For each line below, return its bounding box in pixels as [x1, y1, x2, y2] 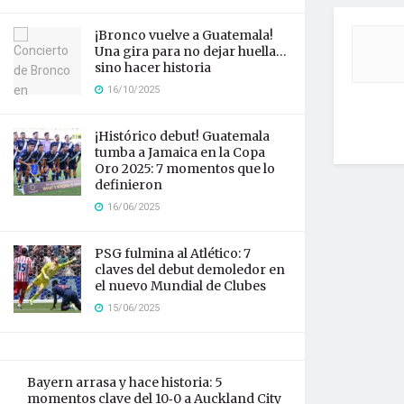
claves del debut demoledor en [95, 262, 285, 278]
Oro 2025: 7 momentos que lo [95, 161, 275, 177]
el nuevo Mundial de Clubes [95, 278, 266, 294]
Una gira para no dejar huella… [95, 43, 287, 60]
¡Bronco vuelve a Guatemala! [95, 27, 273, 43]
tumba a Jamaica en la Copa [95, 144, 265, 161]
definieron [95, 177, 162, 193]
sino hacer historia [95, 60, 211, 76]
